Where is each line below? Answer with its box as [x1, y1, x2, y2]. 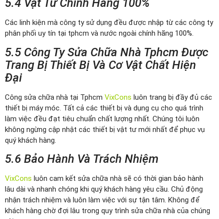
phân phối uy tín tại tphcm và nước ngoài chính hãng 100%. [5, 29, 194, 38]
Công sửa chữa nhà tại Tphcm [5, 92, 105, 102]
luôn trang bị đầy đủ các [131, 92, 212, 102]
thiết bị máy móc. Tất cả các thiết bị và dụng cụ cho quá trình [5, 103, 203, 112]
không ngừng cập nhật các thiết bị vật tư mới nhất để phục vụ [5, 125, 205, 134]
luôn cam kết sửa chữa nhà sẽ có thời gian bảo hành [32, 174, 203, 183]
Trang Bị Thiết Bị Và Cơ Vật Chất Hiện [5, 58, 196, 72]
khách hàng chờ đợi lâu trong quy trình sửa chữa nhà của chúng [5, 206, 210, 215]
